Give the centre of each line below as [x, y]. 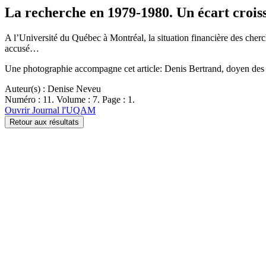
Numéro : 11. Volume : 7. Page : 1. [70, 99]
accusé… [22, 48]
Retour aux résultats [44, 122]
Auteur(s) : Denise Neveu [53, 88]
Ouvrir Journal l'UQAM [50, 110]
